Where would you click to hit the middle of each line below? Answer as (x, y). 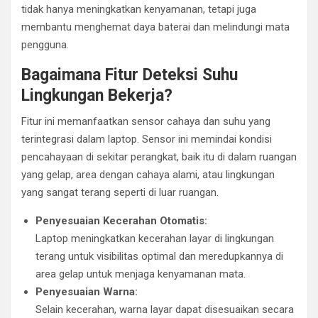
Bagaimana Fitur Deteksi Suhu (130, 75)
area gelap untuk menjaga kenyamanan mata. (141, 274)
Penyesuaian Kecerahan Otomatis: (121, 221)
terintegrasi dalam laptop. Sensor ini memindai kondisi (147, 139)
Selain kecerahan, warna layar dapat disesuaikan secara (165, 309)
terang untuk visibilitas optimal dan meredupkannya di (159, 256)
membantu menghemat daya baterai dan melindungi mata (155, 27)
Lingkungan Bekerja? (97, 95)
